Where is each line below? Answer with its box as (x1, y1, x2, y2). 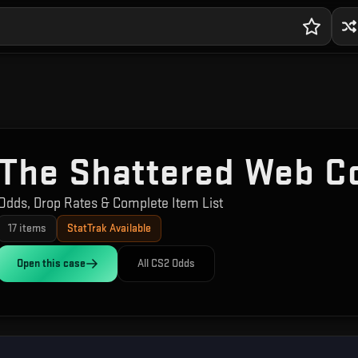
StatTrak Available (67, 221, 151, 235)
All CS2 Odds (137, 257, 195, 270)
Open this (17, 257, 63, 270)
